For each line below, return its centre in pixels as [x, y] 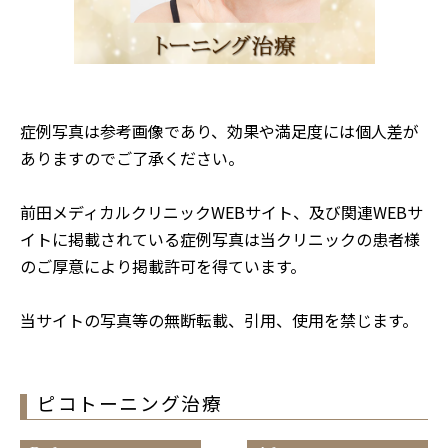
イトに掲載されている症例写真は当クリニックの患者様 [220, 239]
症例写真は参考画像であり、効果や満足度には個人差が [219, 131]
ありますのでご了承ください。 [132, 158]
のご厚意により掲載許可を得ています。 [163, 266]
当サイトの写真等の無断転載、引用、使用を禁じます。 [219, 320]
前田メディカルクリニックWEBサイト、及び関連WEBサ [221, 212]
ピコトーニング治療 [130, 402]
